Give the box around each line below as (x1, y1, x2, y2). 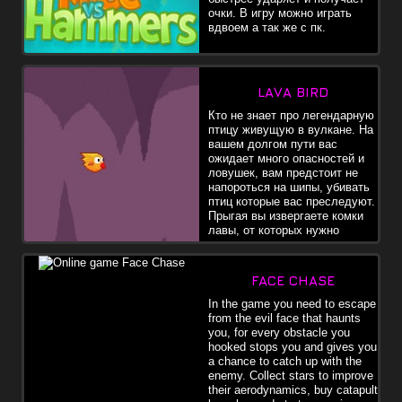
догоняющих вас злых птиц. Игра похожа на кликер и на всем (24, 251, 362, 266)
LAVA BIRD (258, 83, 328, 100)
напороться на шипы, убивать (208, 179, 370, 194)
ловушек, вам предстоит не (208, 165, 358, 179)
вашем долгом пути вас (208, 136, 337, 151)
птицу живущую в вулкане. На (208, 122, 373, 136)
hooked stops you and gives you (208, 339, 377, 354)
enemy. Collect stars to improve (208, 368, 373, 382)
